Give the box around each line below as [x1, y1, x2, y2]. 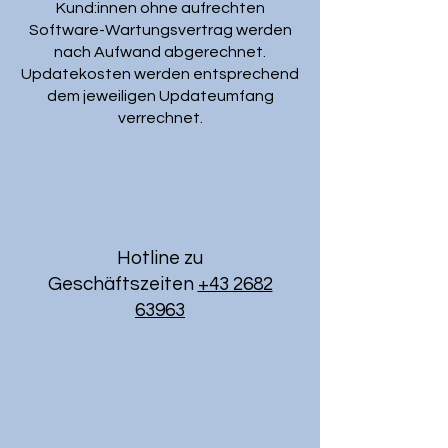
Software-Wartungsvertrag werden [28, 22, 292, 38]
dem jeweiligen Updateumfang [46, 88, 274, 104]
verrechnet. [117, 110, 203, 126]
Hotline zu [117, 248, 203, 268]
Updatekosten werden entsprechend [21, 66, 299, 82]
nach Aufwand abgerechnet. [54, 44, 266, 60]
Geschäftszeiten [47, 274, 198, 294]
